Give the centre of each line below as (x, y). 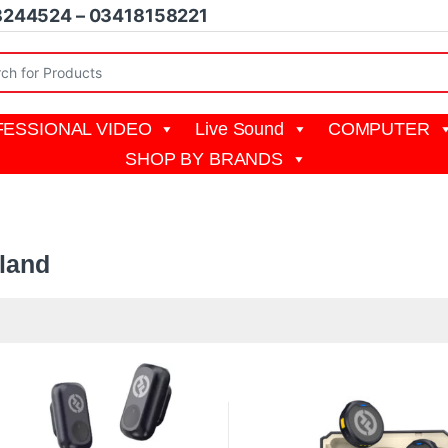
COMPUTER (378, 128)
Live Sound (239, 128)
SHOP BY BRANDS (204, 158)
